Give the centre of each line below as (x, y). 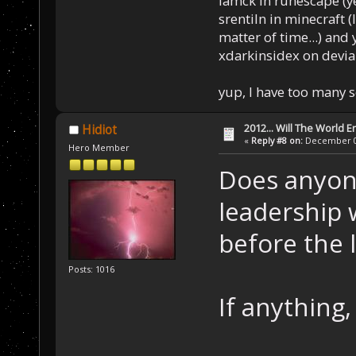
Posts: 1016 (92, 269)
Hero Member (99, 148)
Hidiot (99, 130)
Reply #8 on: (277, 140)
